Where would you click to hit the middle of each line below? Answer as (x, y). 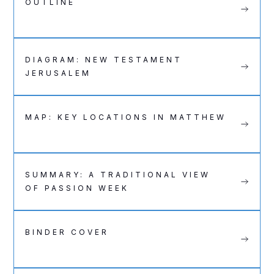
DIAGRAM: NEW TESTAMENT (104, 60)
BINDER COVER (67, 232)
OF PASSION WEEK (77, 188)
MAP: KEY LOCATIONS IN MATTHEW (126, 117)
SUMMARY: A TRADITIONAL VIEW (118, 175)
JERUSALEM (58, 73)
